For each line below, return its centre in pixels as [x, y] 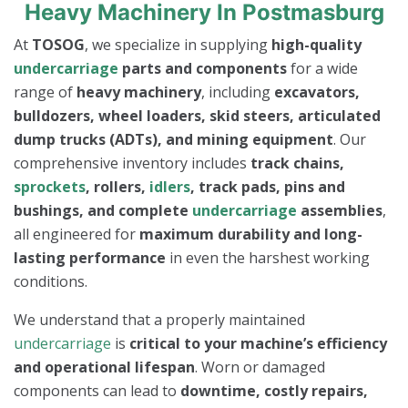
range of [45, 92]
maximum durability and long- [251, 235]
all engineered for [76, 235]
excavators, [317, 92]
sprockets [50, 187]
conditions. [51, 282]
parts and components [203, 69]
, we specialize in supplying [178, 45]
